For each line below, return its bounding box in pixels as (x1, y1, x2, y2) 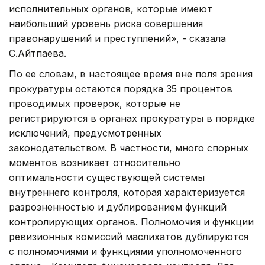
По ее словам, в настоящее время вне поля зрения (9, 67, 253, 80)
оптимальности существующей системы (9, 171, 205, 183)
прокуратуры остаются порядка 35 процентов (9, 82, 232, 95)
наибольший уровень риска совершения (9, 17, 203, 30)
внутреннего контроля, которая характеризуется (9, 186, 245, 198)
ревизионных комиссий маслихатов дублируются (9, 230, 248, 243)
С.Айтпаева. (9, 47, 66, 59)
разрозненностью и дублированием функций (9, 201, 227, 213)
